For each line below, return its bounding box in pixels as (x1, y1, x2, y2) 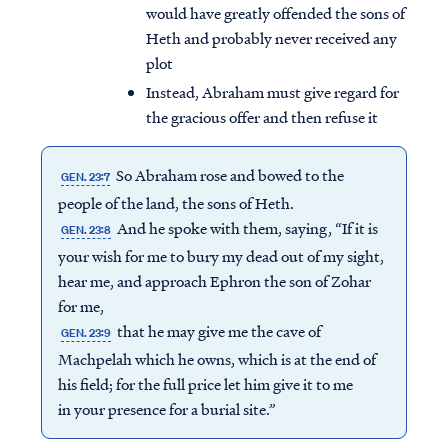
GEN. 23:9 (60, 325, 111, 342)
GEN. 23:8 (60, 222, 111, 239)
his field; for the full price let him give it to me (57, 373, 353, 396)
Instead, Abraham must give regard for (146, 81, 399, 104)
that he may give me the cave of (114, 320, 322, 343)
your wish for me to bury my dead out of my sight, (57, 245, 384, 268)
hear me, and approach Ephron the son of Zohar (57, 270, 371, 293)
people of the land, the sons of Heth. (57, 192, 297, 215)
